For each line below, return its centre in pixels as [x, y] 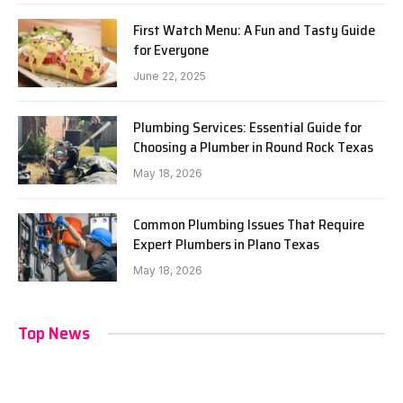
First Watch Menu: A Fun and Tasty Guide [254, 30]
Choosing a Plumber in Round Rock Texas [253, 147]
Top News [54, 333]
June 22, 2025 [170, 76]
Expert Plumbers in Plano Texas [226, 244]
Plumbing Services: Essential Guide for [247, 127]
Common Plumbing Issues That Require [249, 224]
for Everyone [171, 50]
